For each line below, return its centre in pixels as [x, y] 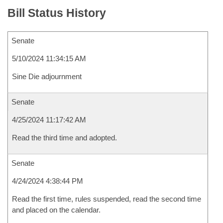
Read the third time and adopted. [64, 138]
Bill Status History [57, 13]
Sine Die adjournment [47, 76]
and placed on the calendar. [56, 210]
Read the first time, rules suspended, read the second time [107, 199]
